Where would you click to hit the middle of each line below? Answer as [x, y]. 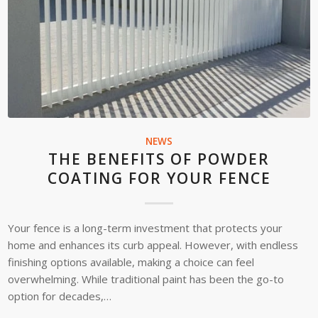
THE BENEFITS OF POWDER [159, 159]
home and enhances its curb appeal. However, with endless [153, 245]
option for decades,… [60, 296]
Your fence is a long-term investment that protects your [146, 227]
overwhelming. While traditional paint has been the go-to [146, 279]
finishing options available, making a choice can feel [131, 262]
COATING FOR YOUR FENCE [159, 178]
